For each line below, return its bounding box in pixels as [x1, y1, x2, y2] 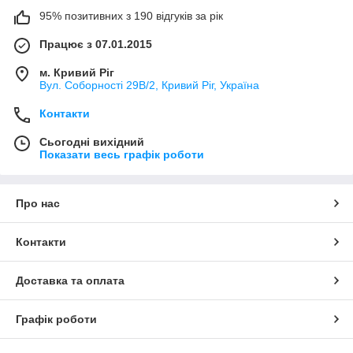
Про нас [16, 196, 60, 210]
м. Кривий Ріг [39, 65, 114, 79]
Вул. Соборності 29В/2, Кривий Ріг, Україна [39, 78, 259, 91]
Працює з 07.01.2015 [39, 37, 152, 50]
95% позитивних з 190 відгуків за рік [39, 9, 223, 22]
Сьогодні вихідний [39, 135, 144, 148]
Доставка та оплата [16, 273, 124, 287]
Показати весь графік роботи [39, 147, 204, 161]
